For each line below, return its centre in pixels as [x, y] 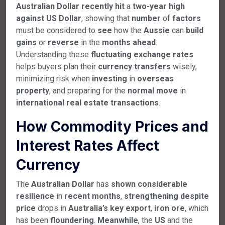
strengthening [151, 196]
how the [128, 30]
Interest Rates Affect [88, 145]
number [146, 18]
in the [90, 42]
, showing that [106, 18]
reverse [63, 42]
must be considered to [57, 30]
